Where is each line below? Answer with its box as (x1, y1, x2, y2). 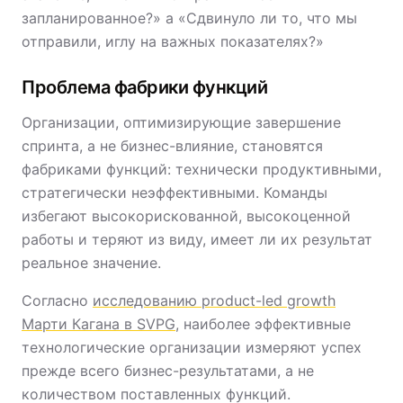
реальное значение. (22, 254, 161, 272)
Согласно (22, 291, 93, 309)
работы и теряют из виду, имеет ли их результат (22, 230, 372, 248)
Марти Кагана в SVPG (22, 315, 175, 333)
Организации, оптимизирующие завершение (22, 113, 341, 131)
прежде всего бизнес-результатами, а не (22, 362, 314, 380)
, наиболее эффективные (175, 315, 351, 333)
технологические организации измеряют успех (22, 338, 362, 356)
